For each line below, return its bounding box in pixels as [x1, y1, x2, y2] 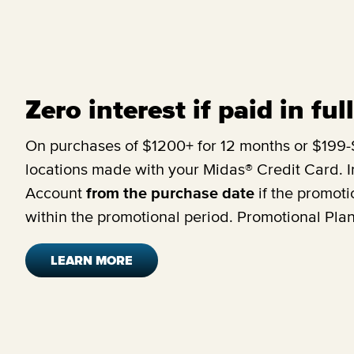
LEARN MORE [51, 253, 133, 268]
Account [25, 183, 86, 201]
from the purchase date [86, 183, 258, 201]
